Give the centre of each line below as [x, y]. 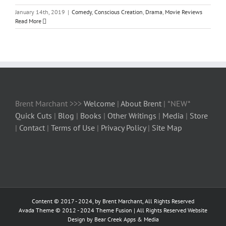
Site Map [167, 128]
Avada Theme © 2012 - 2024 [57, 210]
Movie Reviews [184, 12]
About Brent [141, 104]
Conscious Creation [119, 12]
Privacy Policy [123, 128]
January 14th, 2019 [40, 12]
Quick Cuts [34, 116]
